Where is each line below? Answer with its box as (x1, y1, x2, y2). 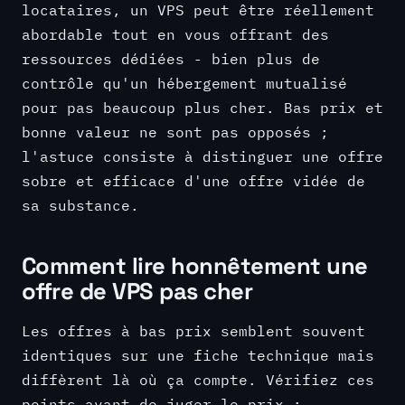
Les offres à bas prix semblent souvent (22, 320, 365, 340)
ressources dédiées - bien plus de (22, 48, 320, 68)
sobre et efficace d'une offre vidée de (22, 170, 365, 190)
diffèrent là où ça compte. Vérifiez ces (22, 369, 374, 389)
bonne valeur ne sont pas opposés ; (22, 121, 329, 141)
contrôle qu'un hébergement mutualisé (22, 72, 347, 92)
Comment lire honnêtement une (22, 250, 368, 280)
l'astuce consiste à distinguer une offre (22, 146, 383, 165)
